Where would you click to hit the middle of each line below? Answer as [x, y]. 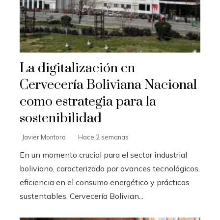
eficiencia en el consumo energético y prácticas [105, 182]
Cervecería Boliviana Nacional [108, 85]
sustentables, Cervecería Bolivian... [82, 196]
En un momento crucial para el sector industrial [103, 154]
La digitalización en [77, 68]
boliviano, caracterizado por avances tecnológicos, [110, 168]
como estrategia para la [88, 101]
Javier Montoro [44, 137]
